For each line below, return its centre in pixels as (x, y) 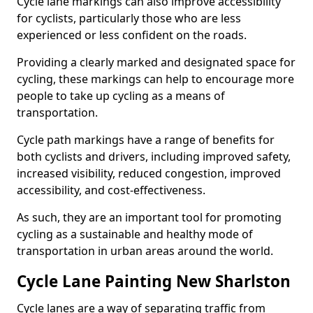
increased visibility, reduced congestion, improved (149, 173)
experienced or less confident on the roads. (132, 35)
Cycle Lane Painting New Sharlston (154, 281)
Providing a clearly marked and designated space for (156, 62)
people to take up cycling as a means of (121, 96)
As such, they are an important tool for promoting (149, 217)
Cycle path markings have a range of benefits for (146, 140)
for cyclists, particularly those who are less (129, 18)
